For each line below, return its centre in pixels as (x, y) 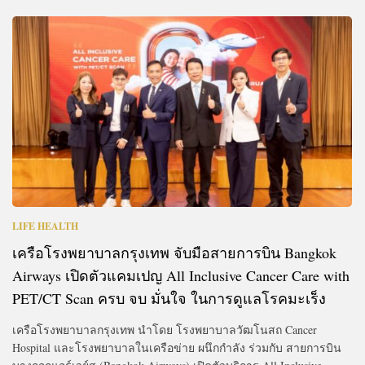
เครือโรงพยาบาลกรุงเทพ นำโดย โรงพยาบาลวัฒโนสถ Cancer (165, 329)
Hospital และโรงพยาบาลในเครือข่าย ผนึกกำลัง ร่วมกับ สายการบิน (177, 347)
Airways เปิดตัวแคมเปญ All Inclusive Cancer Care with (181, 275)
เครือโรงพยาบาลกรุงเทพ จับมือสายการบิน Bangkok (174, 252)
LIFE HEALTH (45, 226)
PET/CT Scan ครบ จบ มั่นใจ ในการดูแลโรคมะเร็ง (169, 298)
